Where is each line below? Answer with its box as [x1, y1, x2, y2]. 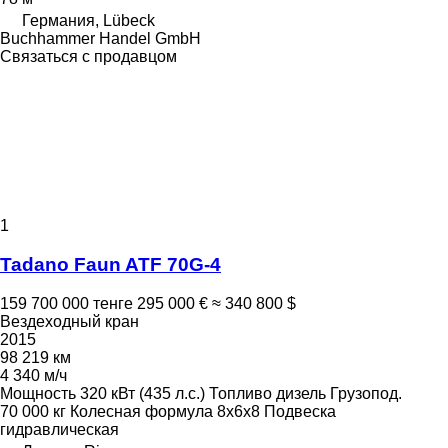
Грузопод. [330, 384, 402, 402]
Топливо [209, 384, 272, 402]
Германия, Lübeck [22, 12, 155, 30]
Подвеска [264, 402, 336, 420]
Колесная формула [70, 402, 213, 420]
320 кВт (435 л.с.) [80, 384, 205, 402]
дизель [276, 384, 326, 402]
